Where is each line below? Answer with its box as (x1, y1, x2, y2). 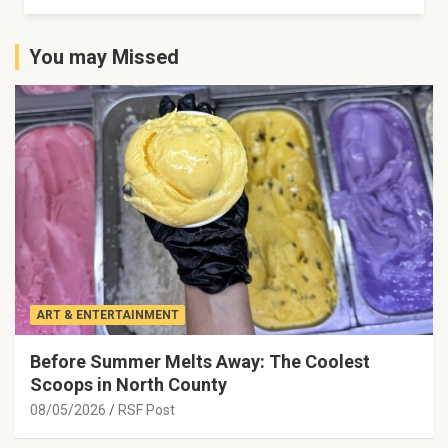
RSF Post (118, 402, 175, 419)
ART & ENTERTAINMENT (36, 308, 179, 323)
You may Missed (29, 44, 179, 69)
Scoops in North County (30, 374, 227, 396)
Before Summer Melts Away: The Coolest (30, 351, 370, 373)
